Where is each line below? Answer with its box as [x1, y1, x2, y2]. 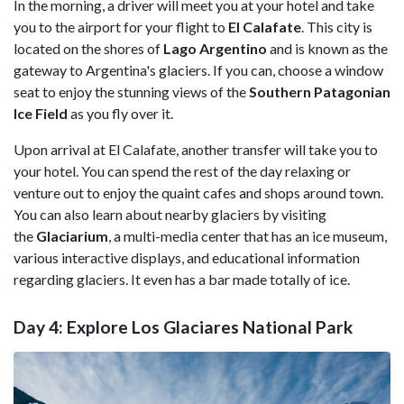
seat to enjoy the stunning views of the [14, 82, 249, 100]
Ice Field [14, 104, 68, 122]
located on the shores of [14, 39, 163, 57]
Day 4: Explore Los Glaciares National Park [14, 317, 353, 338]
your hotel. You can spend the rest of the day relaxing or [14, 161, 351, 179]
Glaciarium [36, 226, 108, 244]
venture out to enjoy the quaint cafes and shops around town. [14, 183, 383, 201]
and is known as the [270, 39, 388, 57]
